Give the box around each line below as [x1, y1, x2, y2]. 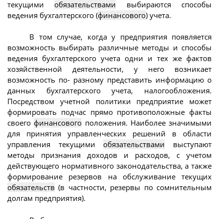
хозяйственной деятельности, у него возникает [7, 64, 212, 74]
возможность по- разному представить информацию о [7, 75, 212, 85]
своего [7, 118, 34, 128]
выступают [165, 139, 212, 150]
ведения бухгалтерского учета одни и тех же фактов [7, 53, 212, 64]
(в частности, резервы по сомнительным [55, 182, 212, 193]
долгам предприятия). [7, 193, 86, 203]
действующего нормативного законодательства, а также [7, 161, 212, 171]
